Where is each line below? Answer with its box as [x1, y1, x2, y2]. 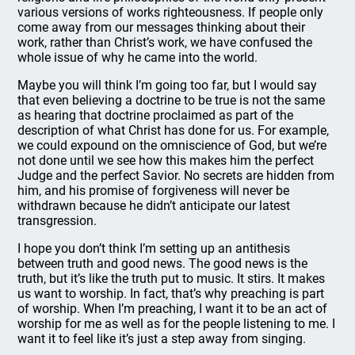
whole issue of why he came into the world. [17, 50, 258, 65]
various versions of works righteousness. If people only [17, 5, 324, 20]
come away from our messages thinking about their [17, 20, 306, 35]
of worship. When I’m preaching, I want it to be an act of [17, 301, 328, 316]
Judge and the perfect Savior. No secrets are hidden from [17, 168, 335, 183]
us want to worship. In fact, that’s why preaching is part [17, 286, 325, 301]
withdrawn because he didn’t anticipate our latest [17, 198, 291, 213]
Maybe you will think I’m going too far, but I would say [17, 78, 318, 93]
